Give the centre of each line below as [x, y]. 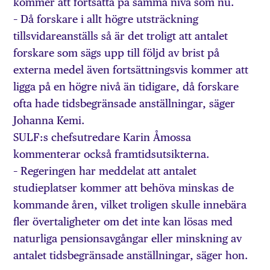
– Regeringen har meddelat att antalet [105, 171]
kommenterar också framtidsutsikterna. [111, 154]
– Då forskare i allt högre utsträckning [106, 19]
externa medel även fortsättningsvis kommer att [131, 70]
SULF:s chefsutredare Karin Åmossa [102, 137]
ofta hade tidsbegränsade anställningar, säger [124, 104]
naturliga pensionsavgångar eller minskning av [128, 239]
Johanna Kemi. [49, 121]
